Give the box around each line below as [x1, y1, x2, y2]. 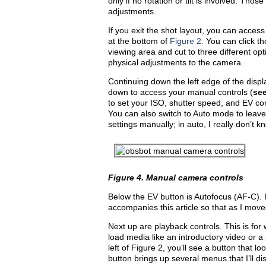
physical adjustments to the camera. [108, 58, 243, 67]
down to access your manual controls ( [108, 87, 253, 97]
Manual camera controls [146, 173, 243, 182]
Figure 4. [108, 173, 146, 182]
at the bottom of [108, 36, 170, 46]
